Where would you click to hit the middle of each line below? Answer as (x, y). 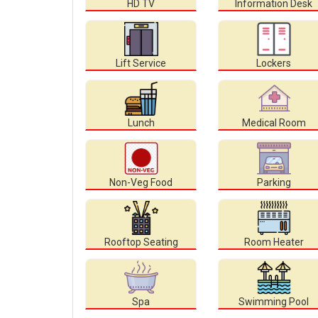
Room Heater (274, 242)
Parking (274, 183)
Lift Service (141, 64)
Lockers (274, 64)
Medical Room (274, 123)
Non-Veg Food (141, 183)
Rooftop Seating (141, 242)
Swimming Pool (274, 302)
